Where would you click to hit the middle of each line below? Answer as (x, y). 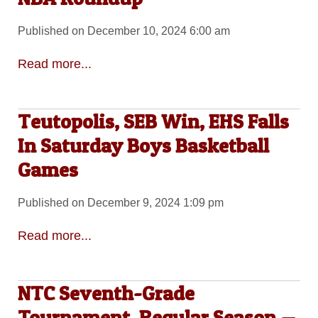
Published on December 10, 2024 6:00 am (124, 31)
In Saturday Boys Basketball (143, 146)
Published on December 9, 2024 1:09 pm (120, 203)
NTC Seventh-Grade (106, 293)
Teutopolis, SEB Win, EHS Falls (153, 122)
